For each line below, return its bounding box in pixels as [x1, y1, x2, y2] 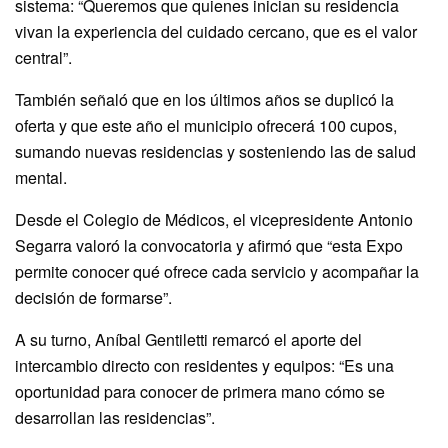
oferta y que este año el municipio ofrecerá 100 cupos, [15, 114, 397, 138]
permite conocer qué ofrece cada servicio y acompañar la [15, 260, 419, 284]
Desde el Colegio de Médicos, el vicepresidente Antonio [15, 208, 413, 232]
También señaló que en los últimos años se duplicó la [15, 88, 394, 112]
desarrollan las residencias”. [15, 406, 215, 430]
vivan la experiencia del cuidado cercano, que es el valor [15, 20, 417, 44]
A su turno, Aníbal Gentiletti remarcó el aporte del [15, 328, 362, 352]
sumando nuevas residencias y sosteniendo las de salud [15, 140, 416, 164]
